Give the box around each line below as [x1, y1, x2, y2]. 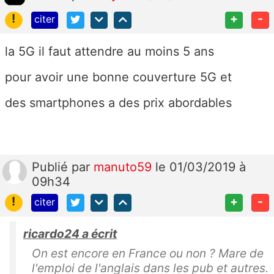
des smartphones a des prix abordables [5, 95, 232, 111]
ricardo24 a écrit [23, 226, 117, 242]
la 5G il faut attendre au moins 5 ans [5, 44, 214, 59]
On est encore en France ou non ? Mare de [32, 246, 264, 261]
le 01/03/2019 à [155, 160, 246, 175]
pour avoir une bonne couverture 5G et [5, 70, 232, 85]
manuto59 [94, 160, 155, 175]
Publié [32, 160, 72, 175]
